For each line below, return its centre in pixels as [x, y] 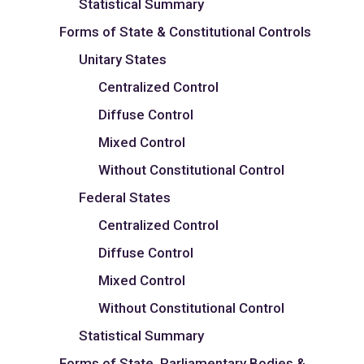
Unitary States [123, 59]
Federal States [125, 197]
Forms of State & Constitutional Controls [185, 31]
